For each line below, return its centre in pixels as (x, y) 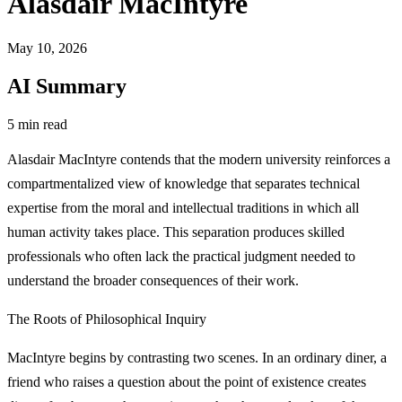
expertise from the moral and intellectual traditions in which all (183, 207)
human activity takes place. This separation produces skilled (176, 232)
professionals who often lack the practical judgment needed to (181, 256)
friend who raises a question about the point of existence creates (187, 381)
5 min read (37, 124)
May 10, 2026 (47, 48)
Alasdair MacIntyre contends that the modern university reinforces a (199, 159)
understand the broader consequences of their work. (153, 280)
